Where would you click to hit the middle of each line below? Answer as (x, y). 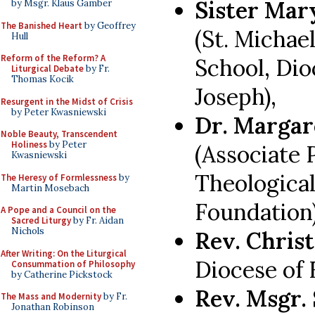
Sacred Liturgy (41, 220)
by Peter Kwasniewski (59, 112)
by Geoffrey (109, 25)
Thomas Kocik (43, 79)
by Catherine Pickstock (62, 274)
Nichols (28, 231)
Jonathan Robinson (53, 307)
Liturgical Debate (47, 69)
